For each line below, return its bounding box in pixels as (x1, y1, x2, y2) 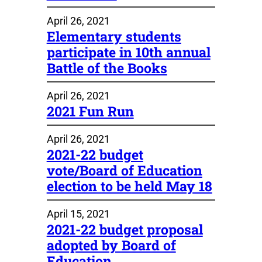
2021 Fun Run (46, 102, 134, 120)
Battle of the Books (46, 58, 167, 77)
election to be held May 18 (46, 177, 212, 195)
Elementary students (46, 27, 181, 45)
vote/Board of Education (46, 161, 202, 179)
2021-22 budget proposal (46, 220, 203, 238)
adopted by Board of (46, 236, 176, 254)
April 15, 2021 (46, 207, 110, 220)
